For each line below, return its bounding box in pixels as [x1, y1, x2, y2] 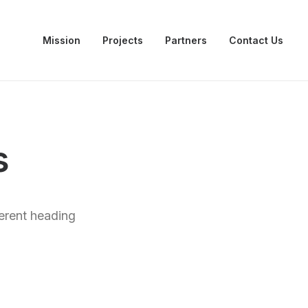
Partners [165, 34, 207, 46]
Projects [102, 34, 143, 46]
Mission [43, 34, 80, 46]
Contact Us [229, 34, 283, 46]
